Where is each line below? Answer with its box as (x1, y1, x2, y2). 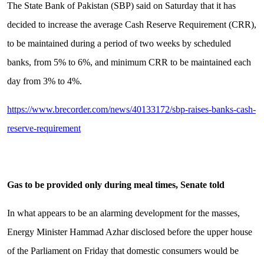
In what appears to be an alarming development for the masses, (6, 208, 240, 219)
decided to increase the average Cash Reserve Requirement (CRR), (6, 19, 256, 30)
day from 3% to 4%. (6, 76, 82, 87)
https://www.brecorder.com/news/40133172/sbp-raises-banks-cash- (6, 104, 256, 115)
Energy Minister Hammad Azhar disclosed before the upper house (6, 227, 252, 237)
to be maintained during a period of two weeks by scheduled (6, 38, 231, 49)
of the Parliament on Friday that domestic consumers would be (6, 246, 239, 256)
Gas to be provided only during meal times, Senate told (6, 180, 225, 190)
